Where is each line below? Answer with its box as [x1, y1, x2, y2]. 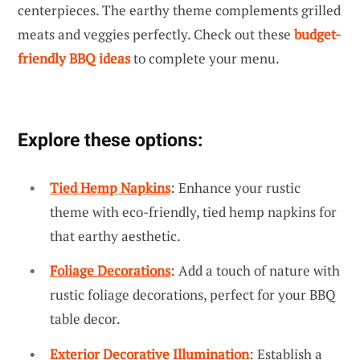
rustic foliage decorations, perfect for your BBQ [50, 285, 336, 305]
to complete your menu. [130, 48, 280, 67]
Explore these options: [18, 128, 202, 151]
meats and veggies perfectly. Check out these [18, 24, 294, 43]
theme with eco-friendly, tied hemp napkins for [50, 202, 337, 221]
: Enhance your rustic [170, 178, 301, 197]
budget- [294, 24, 341, 43]
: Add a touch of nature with [170, 261, 340, 280]
